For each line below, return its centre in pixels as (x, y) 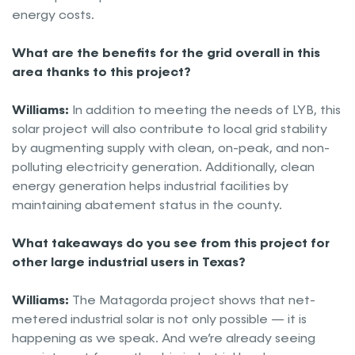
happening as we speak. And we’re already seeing (164, 338)
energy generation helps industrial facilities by (150, 186)
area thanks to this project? (101, 73)
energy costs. (53, 15)
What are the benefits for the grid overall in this (166, 53)
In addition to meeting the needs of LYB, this (206, 110)
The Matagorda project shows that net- (194, 300)
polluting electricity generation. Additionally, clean (163, 167)
